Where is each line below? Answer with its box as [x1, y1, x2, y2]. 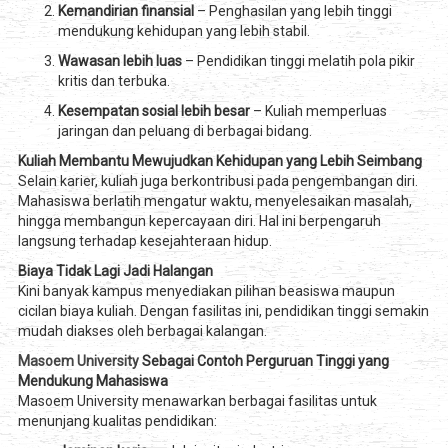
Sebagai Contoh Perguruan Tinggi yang [138, 352, 389, 369]
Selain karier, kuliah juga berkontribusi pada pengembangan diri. [17, 172, 418, 189]
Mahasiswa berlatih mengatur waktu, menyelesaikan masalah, [17, 192, 412, 209]
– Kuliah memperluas [249, 102, 387, 119]
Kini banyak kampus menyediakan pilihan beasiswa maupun [17, 282, 395, 299]
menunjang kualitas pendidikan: [17, 412, 217, 429]
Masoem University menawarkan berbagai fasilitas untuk [17, 392, 377, 409]
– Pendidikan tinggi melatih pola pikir [181, 52, 415, 69]
